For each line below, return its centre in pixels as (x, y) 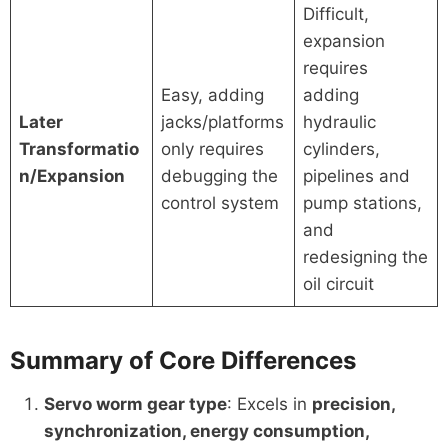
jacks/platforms (223, 121)
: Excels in (269, 403)
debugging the (220, 175)
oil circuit (339, 283)
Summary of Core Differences (182, 360)
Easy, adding (213, 94)
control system (220, 202)
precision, (353, 403)
